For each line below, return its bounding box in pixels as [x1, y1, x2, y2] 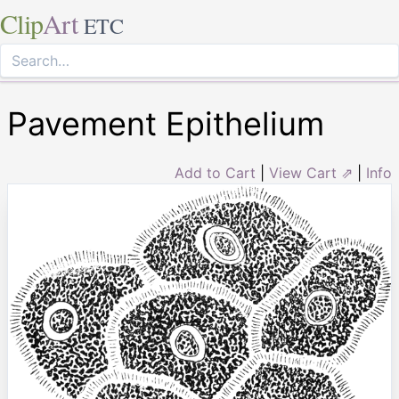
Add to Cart [175, 164, 256, 182]
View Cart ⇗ [269, 164, 353, 182]
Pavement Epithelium [7, 104, 324, 143]
